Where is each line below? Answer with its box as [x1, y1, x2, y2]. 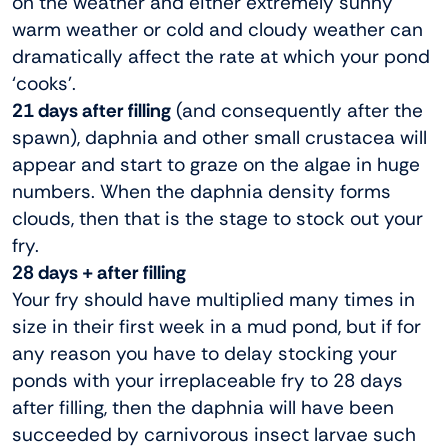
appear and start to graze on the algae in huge [12, 152, 420, 178]
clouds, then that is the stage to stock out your [12, 206, 423, 232]
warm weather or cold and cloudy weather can [12, 17, 423, 43]
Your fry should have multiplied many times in [12, 287, 415, 313]
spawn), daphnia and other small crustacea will [12, 125, 427, 151]
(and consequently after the [171, 98, 423, 124]
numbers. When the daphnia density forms [12, 179, 391, 205]
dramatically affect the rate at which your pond [12, 44, 430, 70]
